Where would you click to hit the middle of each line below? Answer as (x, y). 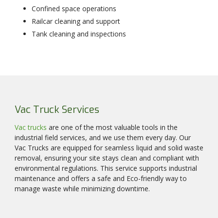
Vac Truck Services (57, 110)
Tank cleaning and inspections (79, 34)
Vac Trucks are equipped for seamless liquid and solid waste (109, 148)
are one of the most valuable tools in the (112, 127)
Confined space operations (74, 9)
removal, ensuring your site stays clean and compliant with (107, 158)
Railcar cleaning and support (76, 21)
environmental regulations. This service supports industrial (106, 168)
